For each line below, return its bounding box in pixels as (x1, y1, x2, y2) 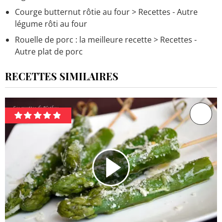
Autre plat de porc (15, 46, 83, 57)
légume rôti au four (15, 18, 87, 29)
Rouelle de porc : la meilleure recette (15, 34, 152, 45)
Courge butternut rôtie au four (15, 6, 130, 17)
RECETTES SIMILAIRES (5, 69, 118, 83)
